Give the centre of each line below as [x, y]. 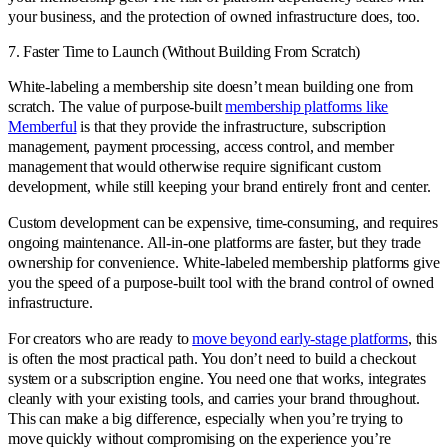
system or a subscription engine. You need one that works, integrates [217, 379]
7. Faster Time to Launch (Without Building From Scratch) [184, 52]
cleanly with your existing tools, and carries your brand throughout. [214, 399]
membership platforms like [307, 107]
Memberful [42, 127]
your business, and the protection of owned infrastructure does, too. [214, 17]
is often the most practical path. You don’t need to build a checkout [212, 359]
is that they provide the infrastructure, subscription [231, 127]
